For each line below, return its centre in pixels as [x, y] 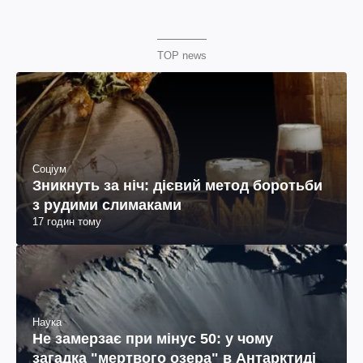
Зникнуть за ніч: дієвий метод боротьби [177, 186]
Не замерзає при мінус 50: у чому [153, 339]
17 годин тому [67, 222]
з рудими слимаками [107, 205]
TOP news [181, 56]
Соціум [49, 169]
